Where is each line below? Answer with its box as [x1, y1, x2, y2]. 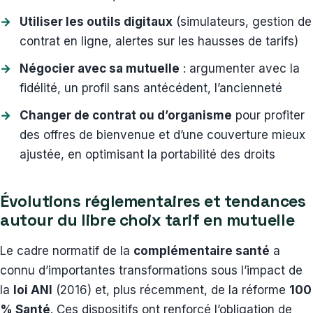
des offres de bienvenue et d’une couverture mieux [20, 128, 305, 143]
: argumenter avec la [180, 61, 300, 76]
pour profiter [232, 108, 305, 123]
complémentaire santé [133, 244, 270, 259]
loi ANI [13, 283, 52, 298]
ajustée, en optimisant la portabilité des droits [20, 147, 275, 162]
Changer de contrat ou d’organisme [20, 108, 232, 123]
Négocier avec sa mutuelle [20, 61, 180, 76]
